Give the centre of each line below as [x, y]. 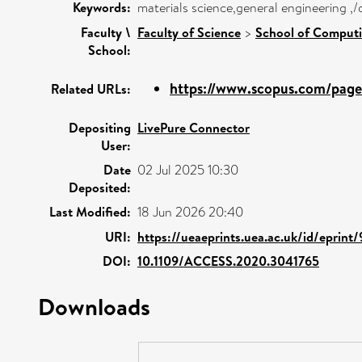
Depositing [100, 127]
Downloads [94, 306]
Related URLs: [91, 88]
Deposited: [100, 187]
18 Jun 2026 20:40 [190, 212]
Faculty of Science [189, 32]
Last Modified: [90, 211]
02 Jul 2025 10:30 [188, 170]
